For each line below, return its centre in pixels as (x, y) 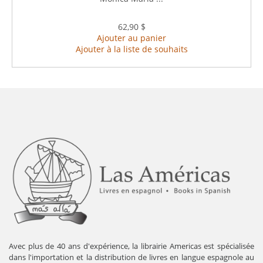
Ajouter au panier (131, 38)
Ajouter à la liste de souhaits (131, 49)
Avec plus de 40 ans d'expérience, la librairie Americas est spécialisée (131, 246)
